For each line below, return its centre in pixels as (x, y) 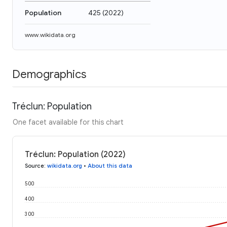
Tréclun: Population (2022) (75, 154)
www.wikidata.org (50, 35)
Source (34, 165)
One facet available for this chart (68, 122)
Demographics (49, 74)
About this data (110, 165)
